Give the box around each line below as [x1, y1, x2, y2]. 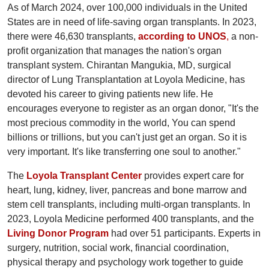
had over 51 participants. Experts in [109, 228, 261, 239]
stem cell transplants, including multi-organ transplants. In [7, 199, 250, 210]
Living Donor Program [7, 228, 109, 239]
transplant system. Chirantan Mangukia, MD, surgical [7, 60, 231, 71]
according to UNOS [138, 31, 226, 42]
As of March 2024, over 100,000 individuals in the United [7, 2, 247, 13]
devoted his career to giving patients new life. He [7, 89, 213, 100]
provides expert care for [142, 171, 244, 181]
